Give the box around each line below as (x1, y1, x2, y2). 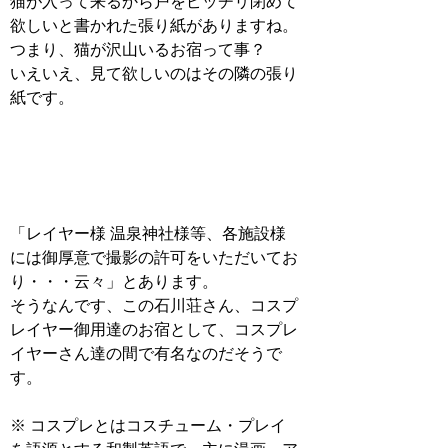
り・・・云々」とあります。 (10, 272, 219, 290)
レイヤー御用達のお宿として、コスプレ (10, 320, 299, 338)
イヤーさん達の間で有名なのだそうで (10, 344, 283, 362)
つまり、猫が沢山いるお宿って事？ (10, 40, 267, 58)
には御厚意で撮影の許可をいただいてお (10, 248, 299, 266)
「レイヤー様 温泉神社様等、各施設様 (10, 224, 287, 242)
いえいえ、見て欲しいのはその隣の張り (10, 64, 299, 82)
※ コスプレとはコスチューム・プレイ (10, 416, 287, 434)
